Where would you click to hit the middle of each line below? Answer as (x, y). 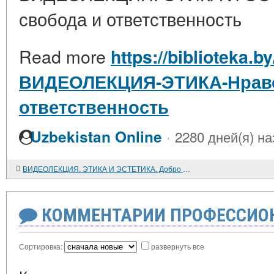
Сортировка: (42, 246)
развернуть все (178, 246)
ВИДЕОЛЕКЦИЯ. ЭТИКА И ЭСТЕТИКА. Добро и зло (187, 168)
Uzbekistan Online (96, 137)
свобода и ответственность (130, 19)
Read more (65, 56)
